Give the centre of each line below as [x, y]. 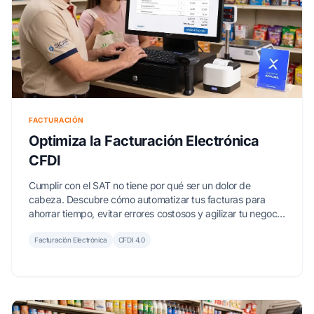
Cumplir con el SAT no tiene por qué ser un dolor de [140, 185]
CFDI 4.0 [131, 239]
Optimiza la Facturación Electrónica [144, 141]
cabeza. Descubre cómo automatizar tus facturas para [147, 199]
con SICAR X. [58, 227]
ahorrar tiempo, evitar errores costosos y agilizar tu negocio [157, 213]
